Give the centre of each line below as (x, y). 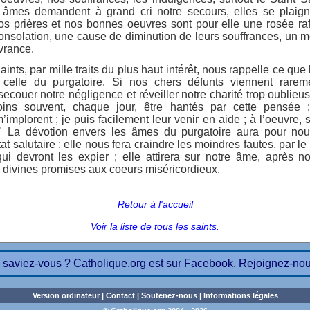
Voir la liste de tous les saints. (155, 226)
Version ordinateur (66, 295)
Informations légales (240, 295)
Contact (120, 295)
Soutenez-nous (169, 295)
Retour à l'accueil (155, 204)
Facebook (209, 263)
